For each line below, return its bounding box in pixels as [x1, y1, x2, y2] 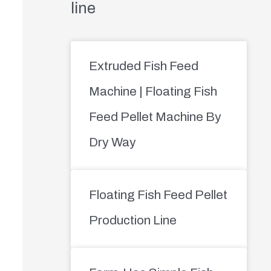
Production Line [88, 213, 177, 227]
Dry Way [88, 135, 136, 149]
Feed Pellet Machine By [88, 109, 221, 123]
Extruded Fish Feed [88, 59, 198, 73]
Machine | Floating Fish [88, 84, 217, 98]
